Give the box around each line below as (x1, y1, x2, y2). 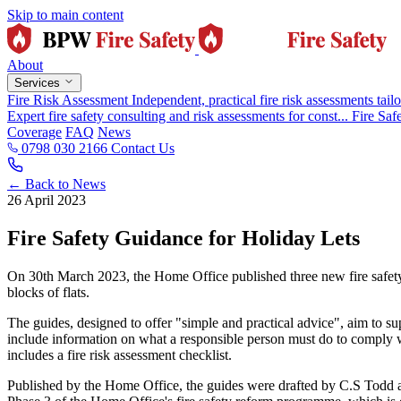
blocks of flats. (7, 284, 90, 300)
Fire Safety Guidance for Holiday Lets (7, 226, 360, 250)
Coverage (7, 124, 62, 140)
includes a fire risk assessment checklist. (7, 346, 232, 363)
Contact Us (111, 141, 175, 156)
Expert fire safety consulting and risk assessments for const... (7, 108, 348, 124)
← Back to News (7, 176, 106, 192)
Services (14, 76, 64, 90)
